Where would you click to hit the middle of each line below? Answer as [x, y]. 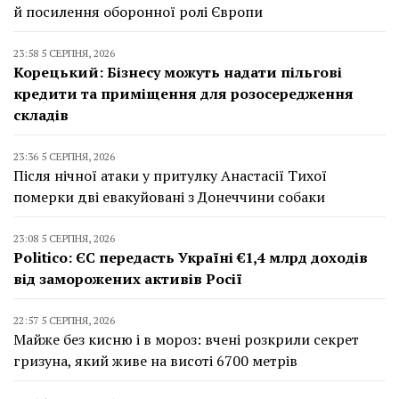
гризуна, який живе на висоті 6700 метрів [155, 361]
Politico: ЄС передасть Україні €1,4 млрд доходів [191, 258]
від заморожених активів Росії [128, 279]
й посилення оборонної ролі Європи [138, 12]
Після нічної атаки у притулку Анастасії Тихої [170, 176]
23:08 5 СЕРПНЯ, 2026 [64, 239]
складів [41, 115]
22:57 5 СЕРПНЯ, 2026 [64, 321]
